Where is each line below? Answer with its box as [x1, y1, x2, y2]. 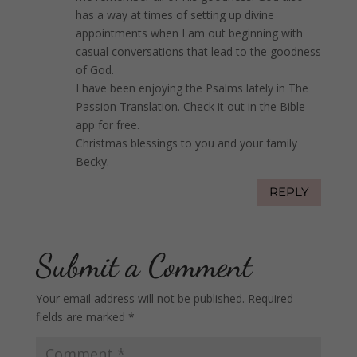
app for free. [75, 116, 139, 132]
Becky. [75, 153, 109, 169]
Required [247, 290, 293, 306]
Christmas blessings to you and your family [75, 135, 297, 151]
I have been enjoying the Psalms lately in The [75, 80, 308, 96]
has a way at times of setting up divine [75, 6, 274, 22]
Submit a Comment [35, 245, 252, 284]
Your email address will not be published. [35, 290, 245, 306]
